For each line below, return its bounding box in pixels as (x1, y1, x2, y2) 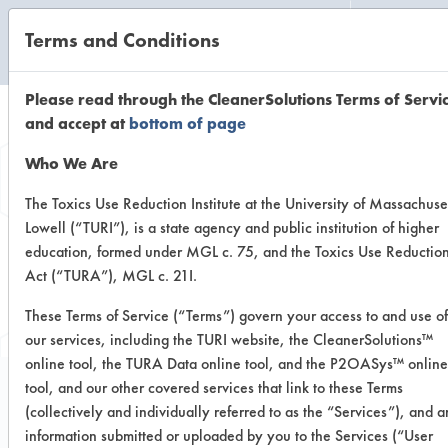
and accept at (25, 113, 129, 134)
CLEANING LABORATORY (34, 53, 170, 72)
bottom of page (129, 113, 246, 134)
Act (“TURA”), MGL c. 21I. (25, 265, 197, 286)
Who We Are (25, 153, 118, 174)
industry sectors (145, 283, 303, 314)
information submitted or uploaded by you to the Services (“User (25, 425, 433, 446)
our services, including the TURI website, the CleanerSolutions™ (25, 329, 433, 350)
